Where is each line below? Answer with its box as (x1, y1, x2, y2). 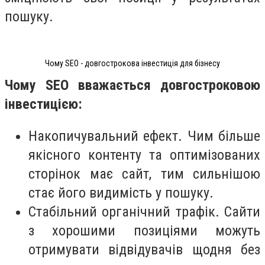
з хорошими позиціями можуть (28, 222, 260, 239)
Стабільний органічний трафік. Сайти (28, 203, 260, 220)
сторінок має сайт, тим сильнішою (28, 165, 260, 182)
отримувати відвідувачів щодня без (28, 241, 260, 258)
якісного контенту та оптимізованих (28, 146, 260, 163)
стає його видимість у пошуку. (28, 184, 214, 201)
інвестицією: (5, 96, 82, 113)
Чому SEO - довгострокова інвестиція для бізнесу (45, 58, 220, 68)
